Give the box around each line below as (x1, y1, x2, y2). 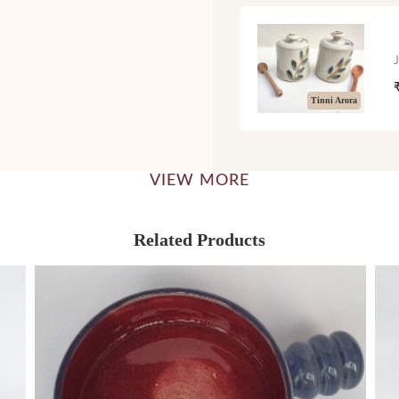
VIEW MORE (150, 172, 249, 189)
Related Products (134, 229, 265, 249)
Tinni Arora (311, 94, 358, 105)
